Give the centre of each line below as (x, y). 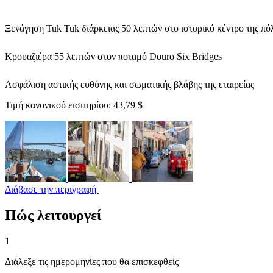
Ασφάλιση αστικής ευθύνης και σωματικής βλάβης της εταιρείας (129, 84)
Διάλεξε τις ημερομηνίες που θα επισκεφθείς (92, 261)
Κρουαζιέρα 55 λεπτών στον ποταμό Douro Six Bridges (113, 56)
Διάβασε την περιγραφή (52, 189)
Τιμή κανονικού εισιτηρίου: (59, 105)
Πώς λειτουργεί (53, 215)
